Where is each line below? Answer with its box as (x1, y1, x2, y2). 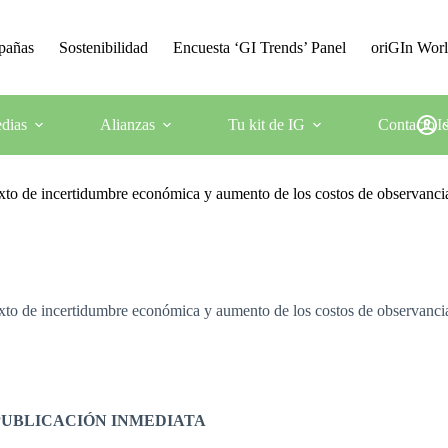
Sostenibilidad (59, 38, 149, 56)
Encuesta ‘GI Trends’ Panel (173, 38, 347, 56)
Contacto (377, 116, 435, 133)
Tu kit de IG (227, 116, 305, 133)
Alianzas (99, 116, 155, 133)
